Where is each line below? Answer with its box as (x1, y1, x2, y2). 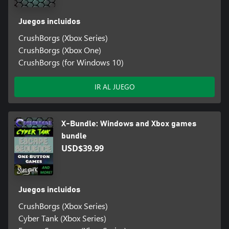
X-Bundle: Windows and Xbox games (61, 119, 196, 128)
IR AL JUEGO (94, 81, 135, 91)
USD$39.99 (61, 142, 104, 154)
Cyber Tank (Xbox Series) (18, 213, 106, 223)
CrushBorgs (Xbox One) (18, 44, 101, 55)
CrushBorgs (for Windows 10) (18, 56, 124, 67)
